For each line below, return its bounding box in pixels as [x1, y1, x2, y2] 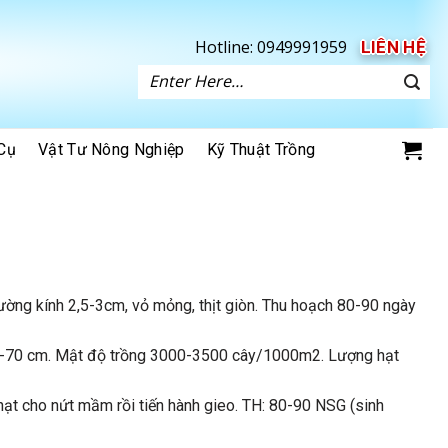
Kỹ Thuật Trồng [206, 140, 316, 159]
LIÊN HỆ [360, 37, 426, 58]
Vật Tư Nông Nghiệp [37, 140, 185, 159]
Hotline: [194, 36, 253, 59]
